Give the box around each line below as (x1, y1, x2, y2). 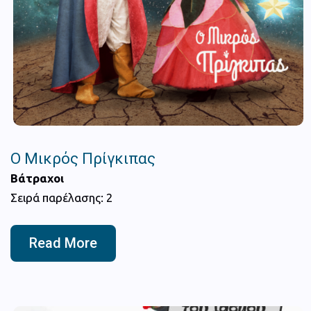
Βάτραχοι (10, 171, 64, 185)
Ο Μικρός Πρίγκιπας (10, 149, 155, 167)
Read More (29, 234, 97, 251)
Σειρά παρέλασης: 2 (10, 190, 113, 204)
